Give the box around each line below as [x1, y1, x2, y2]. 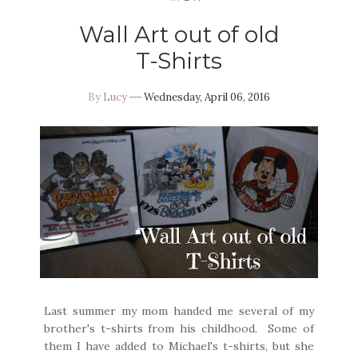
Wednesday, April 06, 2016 [144, 90, 270, 105]
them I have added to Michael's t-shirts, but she [44, 338, 314, 353]
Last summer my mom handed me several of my [44, 303, 314, 318]
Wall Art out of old [78, 21, 280, 49]
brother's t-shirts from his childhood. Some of [44, 320, 314, 336]
